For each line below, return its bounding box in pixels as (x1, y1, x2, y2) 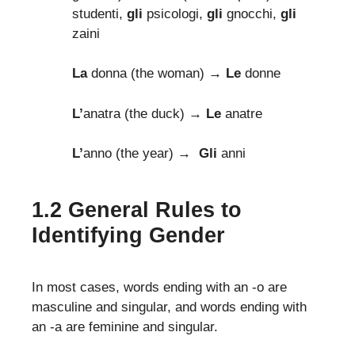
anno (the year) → (83, 146, 199, 162)
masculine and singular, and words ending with (32, 299, 307, 315)
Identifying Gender (32, 223, 225, 247)
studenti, (72, 6, 127, 21)
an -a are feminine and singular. (32, 319, 218, 334)
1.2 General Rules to (32, 197, 242, 222)
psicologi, (147, 6, 207, 21)
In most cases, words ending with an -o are (32, 279, 287, 295)
